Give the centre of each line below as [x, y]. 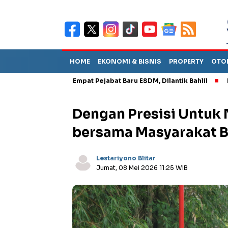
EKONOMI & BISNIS [130, 61]
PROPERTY [186, 61]
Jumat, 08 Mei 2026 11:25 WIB [142, 168]
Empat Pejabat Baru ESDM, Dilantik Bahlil [102, 81]
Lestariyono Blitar [126, 158]
